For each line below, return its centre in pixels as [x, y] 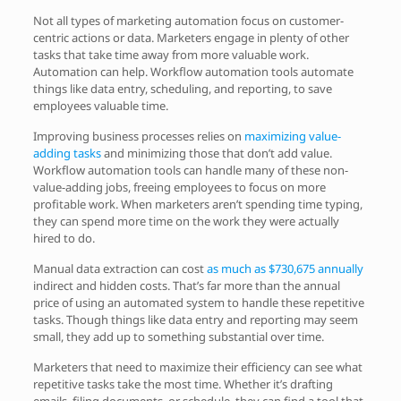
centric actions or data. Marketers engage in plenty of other [191, 37]
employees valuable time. [100, 105]
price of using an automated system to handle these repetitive [198, 302]
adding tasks [67, 153]
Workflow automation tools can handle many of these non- [190, 170]
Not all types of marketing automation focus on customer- [188, 20]
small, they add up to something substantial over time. [178, 336]
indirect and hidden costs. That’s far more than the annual [186, 285]
